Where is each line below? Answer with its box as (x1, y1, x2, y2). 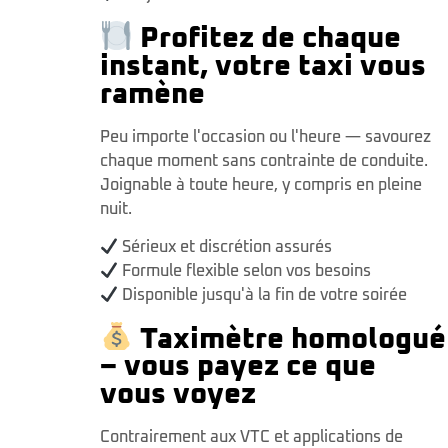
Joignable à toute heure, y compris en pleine (100, 176, 422, 193)
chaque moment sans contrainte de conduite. (100, 152, 428, 169)
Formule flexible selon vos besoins (118, 263, 372, 280)
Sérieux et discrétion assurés (118, 239, 333, 256)
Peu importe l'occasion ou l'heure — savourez (100, 128, 431, 145)
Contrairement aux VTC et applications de (100, 429, 403, 446)
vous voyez (100, 380, 256, 410)
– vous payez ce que (100, 352, 376, 382)
